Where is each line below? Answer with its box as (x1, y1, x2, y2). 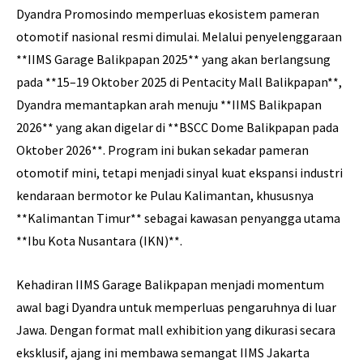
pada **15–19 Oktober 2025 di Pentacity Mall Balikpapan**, (16, 74, 342, 91)
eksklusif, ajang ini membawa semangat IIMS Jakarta (16, 344, 310, 361)
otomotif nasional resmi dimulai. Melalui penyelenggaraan (16, 28, 342, 45)
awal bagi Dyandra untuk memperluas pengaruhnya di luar (16, 299, 336, 316)
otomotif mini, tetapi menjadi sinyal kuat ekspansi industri (16, 164, 343, 181)
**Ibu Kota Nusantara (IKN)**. (16, 233, 182, 250)
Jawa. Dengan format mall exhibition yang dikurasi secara (16, 322, 335, 339)
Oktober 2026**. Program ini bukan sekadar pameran (16, 142, 309, 159)
